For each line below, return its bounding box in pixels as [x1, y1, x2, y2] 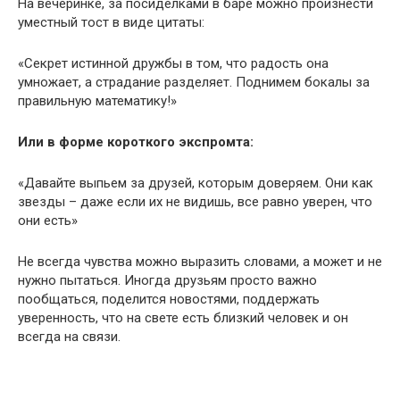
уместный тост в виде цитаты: [18, 14, 204, 30]
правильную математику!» [18, 93, 177, 109]
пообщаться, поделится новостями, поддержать [18, 291, 320, 307]
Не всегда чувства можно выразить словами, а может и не [18, 254, 382, 270]
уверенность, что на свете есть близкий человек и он [18, 310, 348, 326]
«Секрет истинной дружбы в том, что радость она [18, 55, 329, 71]
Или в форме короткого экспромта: [18, 134, 254, 150]
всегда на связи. [18, 329, 121, 345]
